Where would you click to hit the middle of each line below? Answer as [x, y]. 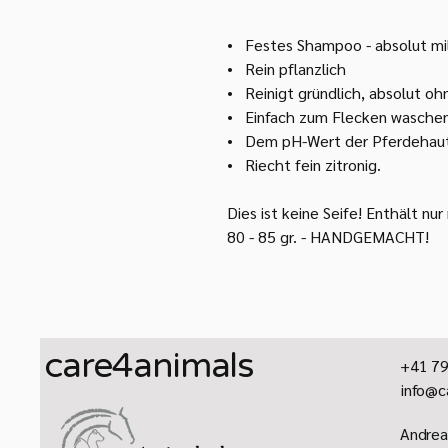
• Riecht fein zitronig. [304, 165]
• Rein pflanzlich [286, 69]
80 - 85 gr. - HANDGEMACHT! [328, 237]
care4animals [149, 366]
